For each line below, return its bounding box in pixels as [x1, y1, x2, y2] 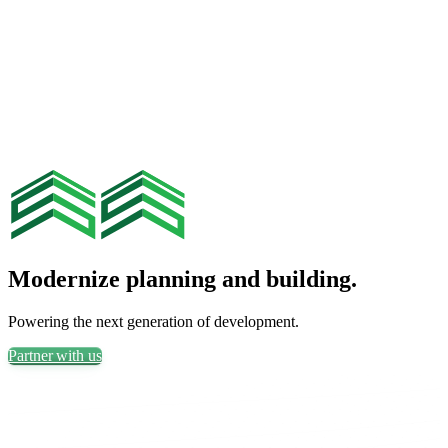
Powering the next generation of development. [8, 312, 299, 330]
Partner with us [8, 346, 102, 364]
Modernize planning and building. [8, 265, 357, 292]
